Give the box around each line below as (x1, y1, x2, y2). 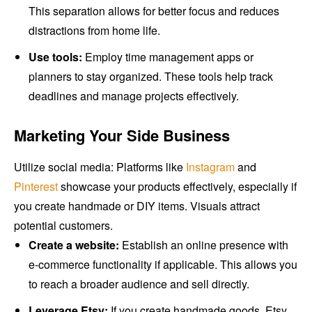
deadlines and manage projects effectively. (29, 87, 239, 104)
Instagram (186, 158, 235, 175)
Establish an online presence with (119, 236, 288, 253)
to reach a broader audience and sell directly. (29, 275, 249, 292)
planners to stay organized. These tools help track (29, 68, 273, 84)
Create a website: (29, 236, 119, 253)
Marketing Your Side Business (14, 123, 230, 146)
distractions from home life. (29, 22, 160, 38)
